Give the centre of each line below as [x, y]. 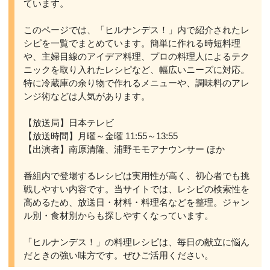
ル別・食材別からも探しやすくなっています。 [119, 216]
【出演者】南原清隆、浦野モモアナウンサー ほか [124, 149]
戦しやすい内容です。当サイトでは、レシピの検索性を [137, 189]
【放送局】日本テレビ [69, 123]
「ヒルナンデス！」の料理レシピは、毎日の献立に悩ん [137, 242]
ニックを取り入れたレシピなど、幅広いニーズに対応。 [137, 70]
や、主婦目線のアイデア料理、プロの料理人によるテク [137, 57]
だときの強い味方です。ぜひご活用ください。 [119, 256]
